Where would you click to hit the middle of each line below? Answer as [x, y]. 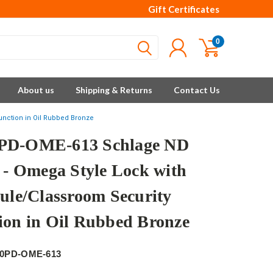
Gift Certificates [184, 9]
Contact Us [197, 90]
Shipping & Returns [114, 90]
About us [36, 90]
